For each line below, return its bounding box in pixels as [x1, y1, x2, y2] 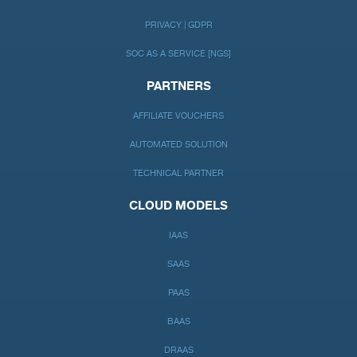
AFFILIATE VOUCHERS [133, 111, 224, 122]
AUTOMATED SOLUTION [129, 139, 228, 151]
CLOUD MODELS [129, 198, 228, 214]
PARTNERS [146, 79, 211, 94]
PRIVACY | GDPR [144, 20, 213, 31]
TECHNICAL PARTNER [133, 168, 224, 179]
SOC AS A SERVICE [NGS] [126, 49, 231, 60]
